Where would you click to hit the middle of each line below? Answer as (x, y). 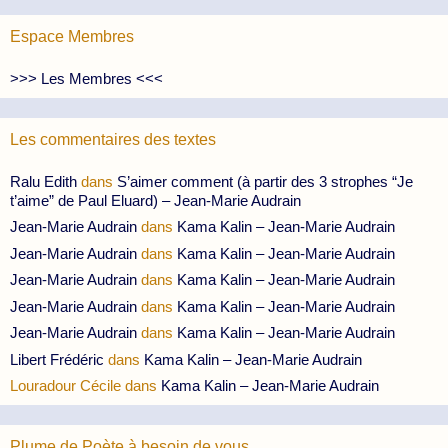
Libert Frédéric (57, 359)
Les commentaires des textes (113, 139)
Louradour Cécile (65, 385)
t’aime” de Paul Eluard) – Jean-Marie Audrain (155, 200)
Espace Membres (72, 36)
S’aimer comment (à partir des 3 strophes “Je (265, 181)
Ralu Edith (43, 181)
